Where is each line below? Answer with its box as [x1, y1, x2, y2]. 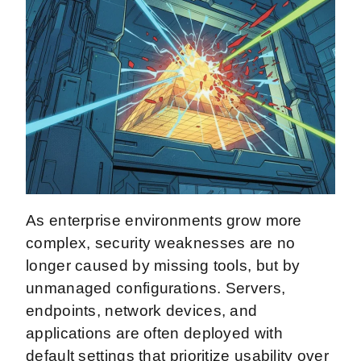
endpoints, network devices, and [26, 301, 258, 319]
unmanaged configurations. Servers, [26, 279, 286, 297]
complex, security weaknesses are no [26, 234, 296, 251]
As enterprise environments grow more [26, 211, 302, 229]
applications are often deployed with [26, 324, 283, 342]
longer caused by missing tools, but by [26, 256, 301, 274]
